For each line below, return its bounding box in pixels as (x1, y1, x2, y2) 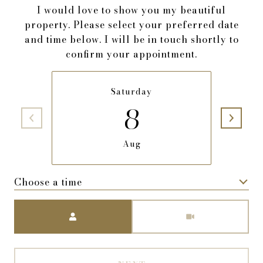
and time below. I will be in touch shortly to (24, 32, 239, 47)
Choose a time (14, 174, 82, 189)
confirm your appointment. (66, 47, 197, 62)
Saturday (111, 85, 152, 99)
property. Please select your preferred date (24, 18, 239, 32)
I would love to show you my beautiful (37, 3, 226, 18)
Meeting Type (131, 200, 197, 214)
